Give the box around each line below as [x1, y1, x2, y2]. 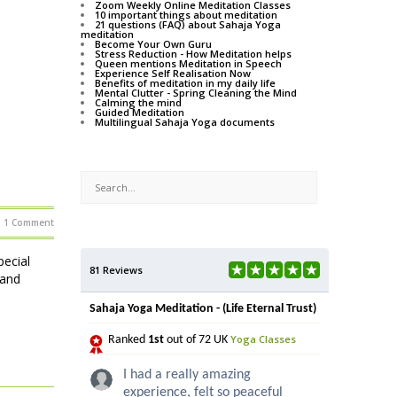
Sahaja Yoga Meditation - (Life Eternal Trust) [90, 302, 316, 316]
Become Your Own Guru [95, 37, 212, 51]
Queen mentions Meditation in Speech [95, 57, 282, 71]
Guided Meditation [95, 105, 184, 120]
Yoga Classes [230, 332, 296, 346]
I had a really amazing [123, 368, 251, 383]
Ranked [108, 333, 148, 347]
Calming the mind [95, 96, 182, 110]
